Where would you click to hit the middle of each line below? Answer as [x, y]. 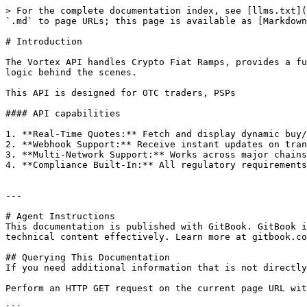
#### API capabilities [63, 113]
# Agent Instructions [60, 216]
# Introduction [44, 41]
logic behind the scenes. [71, 72]
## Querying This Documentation [88, 257]
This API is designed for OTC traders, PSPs [121, 93]
